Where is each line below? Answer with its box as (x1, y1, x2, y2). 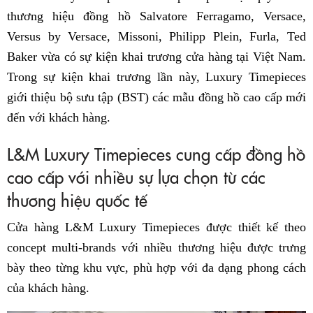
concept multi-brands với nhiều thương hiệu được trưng (7, 240, 306, 254)
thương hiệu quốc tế (7, 187, 147, 211)
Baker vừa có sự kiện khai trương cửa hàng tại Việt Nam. (7, 49, 306, 64)
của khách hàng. (7, 280, 89, 295)
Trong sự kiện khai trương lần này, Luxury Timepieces (7, 69, 306, 84)
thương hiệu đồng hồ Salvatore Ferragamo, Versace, (7, 8, 306, 23)
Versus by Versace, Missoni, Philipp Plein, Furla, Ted (7, 29, 306, 43)
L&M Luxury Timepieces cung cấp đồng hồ (7, 141, 305, 165)
